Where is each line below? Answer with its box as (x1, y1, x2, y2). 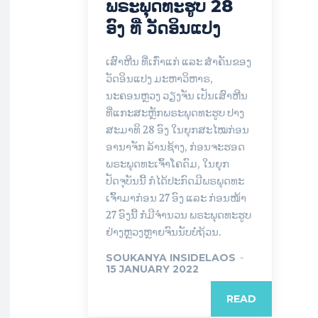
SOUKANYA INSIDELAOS (106, 251, 236, 264)
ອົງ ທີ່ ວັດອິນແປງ (106, 17, 221, 38)
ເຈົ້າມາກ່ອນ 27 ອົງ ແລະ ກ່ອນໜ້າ (106, 190, 246, 205)
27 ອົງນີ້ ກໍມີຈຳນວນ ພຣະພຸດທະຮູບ (106, 207, 251, 222)
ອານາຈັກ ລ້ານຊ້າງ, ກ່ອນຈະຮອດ (106, 139, 245, 154)
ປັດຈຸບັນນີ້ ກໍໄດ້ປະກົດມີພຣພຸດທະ (106, 173, 244, 188)
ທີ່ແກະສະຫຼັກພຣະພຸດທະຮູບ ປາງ (106, 105, 244, 120)
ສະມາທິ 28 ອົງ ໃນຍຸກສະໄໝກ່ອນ (106, 122, 249, 137)
